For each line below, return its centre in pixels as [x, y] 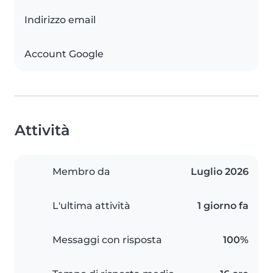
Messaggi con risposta [107, 240]
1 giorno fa [223, 206]
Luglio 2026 [220, 172]
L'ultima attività [91, 206]
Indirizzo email [60, 20]
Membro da [81, 172]
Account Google [64, 54]
